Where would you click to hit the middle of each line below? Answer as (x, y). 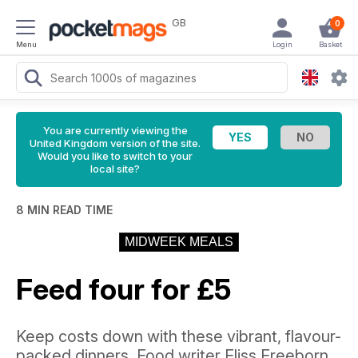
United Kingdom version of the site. (115, 143)
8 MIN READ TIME (64, 210)
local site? (115, 169)
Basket (330, 44)
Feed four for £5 (123, 290)
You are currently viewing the (115, 130)
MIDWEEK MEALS (179, 242)
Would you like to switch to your (115, 156)
